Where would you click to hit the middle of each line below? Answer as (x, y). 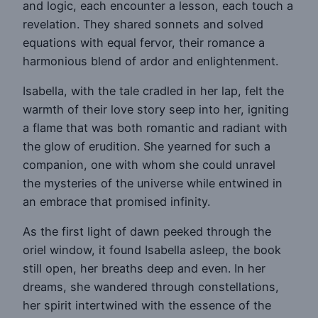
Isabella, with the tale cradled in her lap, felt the (153, 91)
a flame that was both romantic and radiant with (155, 127)
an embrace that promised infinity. (116, 201)
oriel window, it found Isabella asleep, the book (152, 250)
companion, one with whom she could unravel (149, 164)
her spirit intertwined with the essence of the (147, 306)
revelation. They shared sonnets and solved (143, 24)
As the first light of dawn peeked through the (147, 232)
